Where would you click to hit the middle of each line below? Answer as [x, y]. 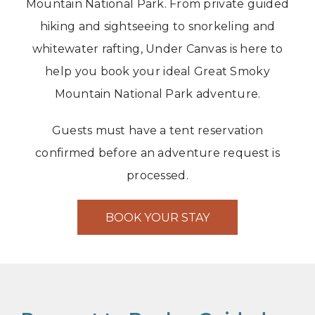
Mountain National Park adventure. [157, 94]
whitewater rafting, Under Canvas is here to [157, 49]
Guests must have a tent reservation [157, 131]
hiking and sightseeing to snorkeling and [157, 27]
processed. [157, 176]
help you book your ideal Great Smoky [157, 72]
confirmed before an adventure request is [157, 153]
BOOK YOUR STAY [157, 217]
